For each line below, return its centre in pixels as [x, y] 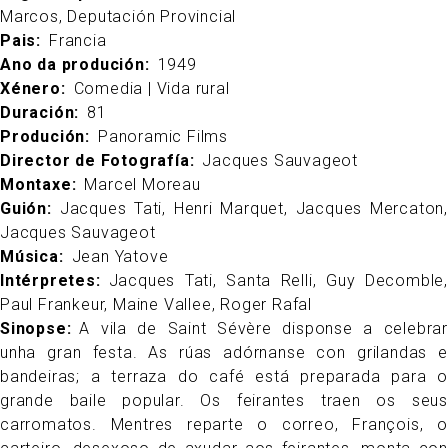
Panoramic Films [163, 136]
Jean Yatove [120, 256]
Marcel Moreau [142, 184]
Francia [78, 40]
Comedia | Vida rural [151, 88]
